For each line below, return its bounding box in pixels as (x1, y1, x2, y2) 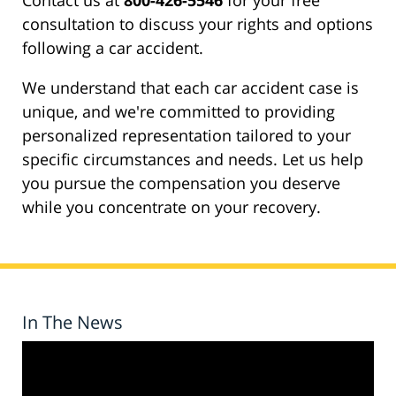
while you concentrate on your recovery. (22, 196, 321, 218)
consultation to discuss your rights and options (22, 13, 373, 35)
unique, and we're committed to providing (22, 101, 335, 123)
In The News (22, 310, 123, 335)
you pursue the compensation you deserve (22, 172, 340, 194)
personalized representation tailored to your (22, 125, 351, 147)
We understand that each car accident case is (22, 77, 359, 99)
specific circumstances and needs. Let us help (22, 148, 363, 171)
